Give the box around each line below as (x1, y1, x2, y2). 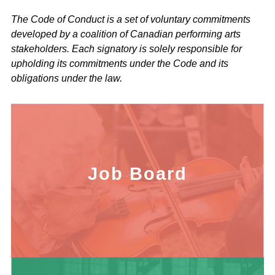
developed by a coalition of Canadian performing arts (11, 28, 241, 39)
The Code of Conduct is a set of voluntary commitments (11, 14, 250, 25)
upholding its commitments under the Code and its (11, 58, 228, 69)
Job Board (88, 163, 187, 184)
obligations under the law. (11, 72, 122, 83)
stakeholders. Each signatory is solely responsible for (11, 43, 242, 54)
